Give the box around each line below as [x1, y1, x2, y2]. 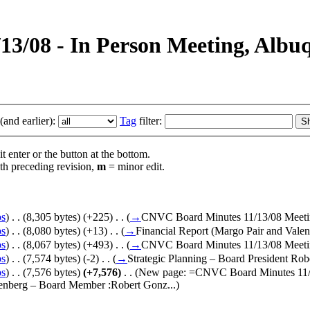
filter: [136, 115, 162, 127]
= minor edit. [106, 161, 165, 173]
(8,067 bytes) [23, 239, 80, 251]
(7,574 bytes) [23, 253, 80, 265]
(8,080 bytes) [23, 225, 80, 237]
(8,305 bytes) [23, 211, 80, 224]
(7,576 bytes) [23, 266, 80, 279]
